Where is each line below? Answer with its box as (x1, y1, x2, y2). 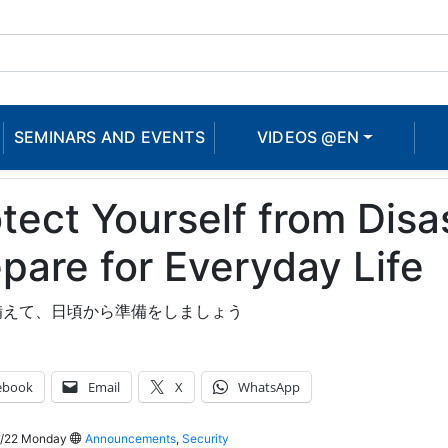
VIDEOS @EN (256, 127, 359, 148)
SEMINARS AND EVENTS (14, 127, 205, 148)
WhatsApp (237, 378, 300, 397)
